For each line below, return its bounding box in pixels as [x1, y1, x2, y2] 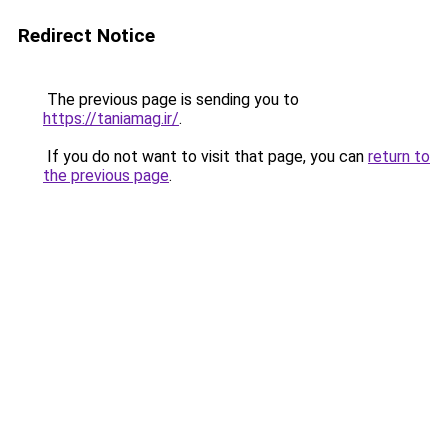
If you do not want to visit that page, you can [43, 147, 368, 166]
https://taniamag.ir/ [43, 109, 179, 128]
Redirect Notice [18, 24, 155, 47]
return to [368, 147, 430, 166]
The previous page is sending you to [43, 90, 299, 109]
